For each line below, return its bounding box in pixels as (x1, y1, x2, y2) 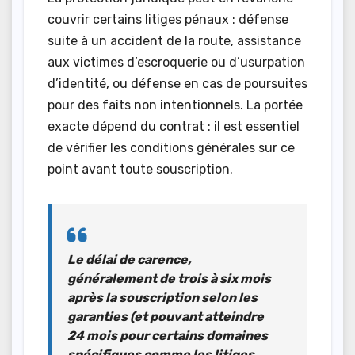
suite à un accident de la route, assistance (48, 32, 301, 48)
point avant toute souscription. (48, 161, 233, 177)
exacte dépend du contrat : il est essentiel (48, 118, 300, 134)
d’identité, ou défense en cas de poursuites (48, 75, 307, 91)
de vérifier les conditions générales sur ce (48, 139, 295, 155)
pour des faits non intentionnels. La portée (48, 97, 303, 113)
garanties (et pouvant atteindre (67, 308, 264, 324)
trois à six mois (177, 270, 271, 286)
